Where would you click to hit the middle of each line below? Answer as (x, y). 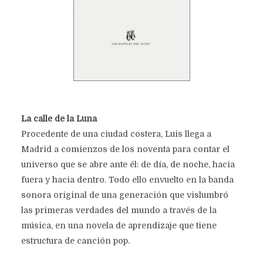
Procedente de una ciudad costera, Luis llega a (116, 134)
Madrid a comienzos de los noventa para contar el (125, 149)
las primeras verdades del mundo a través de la (119, 210)
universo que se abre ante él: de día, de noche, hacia (128, 164)
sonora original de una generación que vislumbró (124, 195)
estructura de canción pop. (75, 240)
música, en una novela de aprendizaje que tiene (119, 225)
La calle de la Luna (59, 118)
